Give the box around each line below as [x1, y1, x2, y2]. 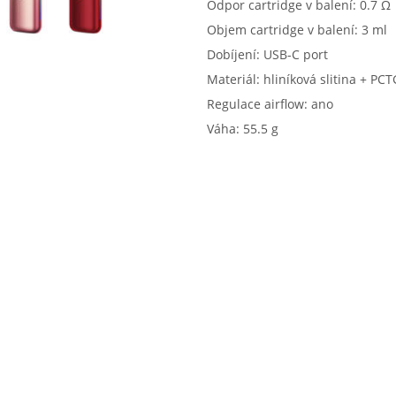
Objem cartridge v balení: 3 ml [207, 20, 387, 38]
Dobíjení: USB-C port [207, 45, 328, 63]
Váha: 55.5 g [207, 119, 278, 137]
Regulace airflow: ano [207, 95, 333, 112]
